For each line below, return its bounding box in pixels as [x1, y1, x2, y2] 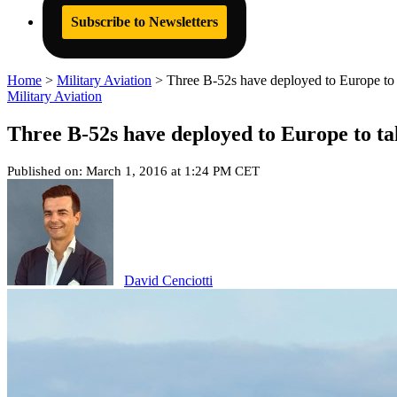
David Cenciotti [124, 272, 213, 288]
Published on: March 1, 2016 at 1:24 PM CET [7, 163, 260, 178]
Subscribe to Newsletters [71, 14, 218, 29]
